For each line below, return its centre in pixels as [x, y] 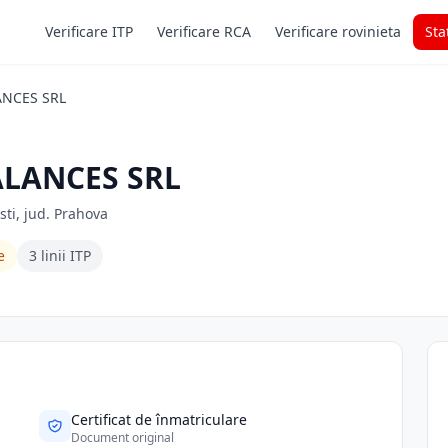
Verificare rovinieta [338, 31]
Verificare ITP [89, 31]
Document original [123, 437]
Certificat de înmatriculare [159, 419]
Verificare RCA [204, 31]
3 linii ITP [60, 255]
